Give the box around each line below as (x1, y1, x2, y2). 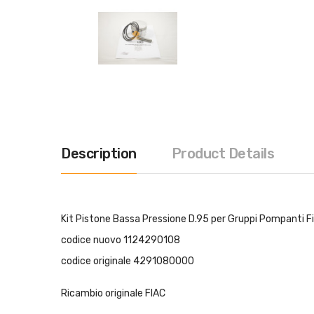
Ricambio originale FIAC (61, 287, 168, 300)
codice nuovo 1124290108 (61, 234, 180, 247)
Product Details (171, 145, 274, 163)
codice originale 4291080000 (61, 255, 194, 268)
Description (61, 145, 137, 163)
